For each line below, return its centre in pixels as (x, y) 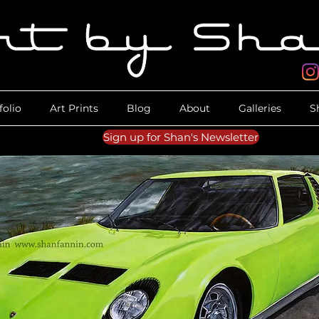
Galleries (260, 108)
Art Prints (74, 108)
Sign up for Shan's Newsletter (181, 137)
